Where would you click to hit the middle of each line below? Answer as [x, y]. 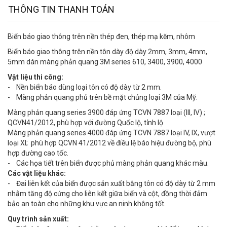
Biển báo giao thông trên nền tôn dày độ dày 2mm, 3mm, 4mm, [107, 52]
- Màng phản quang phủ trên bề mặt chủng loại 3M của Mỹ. [103, 98]
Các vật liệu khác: [37, 174]
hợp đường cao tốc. [38, 153]
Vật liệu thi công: [35, 77]
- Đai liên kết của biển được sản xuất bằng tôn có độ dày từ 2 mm [111, 184]
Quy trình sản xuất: [38, 219]
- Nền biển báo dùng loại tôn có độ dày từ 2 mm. [85, 87]
